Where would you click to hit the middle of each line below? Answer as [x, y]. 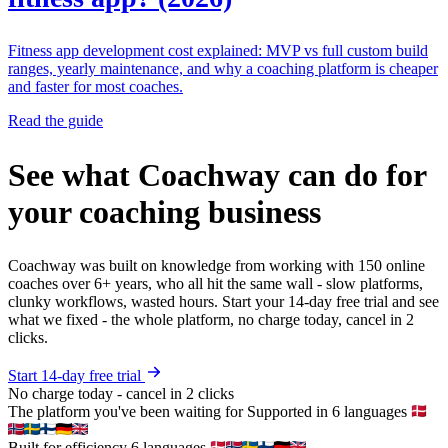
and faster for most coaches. [95, 87]
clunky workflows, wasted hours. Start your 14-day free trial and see [223, 302]
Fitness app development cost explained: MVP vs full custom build [218, 51]
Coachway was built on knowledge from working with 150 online [216, 266]
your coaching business [164, 211]
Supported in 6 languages [329, 412]
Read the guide [55, 121]
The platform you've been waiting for [125, 412]
